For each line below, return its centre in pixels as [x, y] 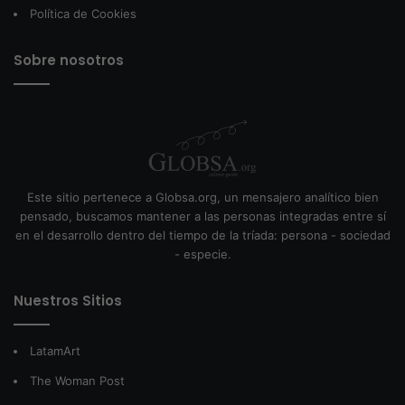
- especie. [202, 254]
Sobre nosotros [69, 60]
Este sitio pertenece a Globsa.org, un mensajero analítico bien [202, 197]
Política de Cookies [83, 13]
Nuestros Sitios [68, 300]
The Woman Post [77, 380]
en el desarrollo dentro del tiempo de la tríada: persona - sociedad [202, 235]
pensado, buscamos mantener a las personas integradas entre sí [202, 216]
